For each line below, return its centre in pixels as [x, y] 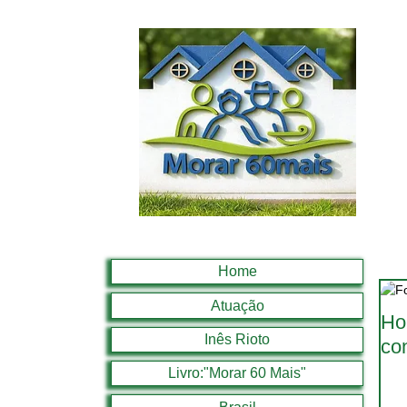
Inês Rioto [237, 339]
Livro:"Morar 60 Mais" [237, 373]
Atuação [237, 305]
